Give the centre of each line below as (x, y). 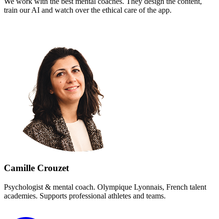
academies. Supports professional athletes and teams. (85, 196)
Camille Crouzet (36, 168)
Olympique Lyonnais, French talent (152, 187)
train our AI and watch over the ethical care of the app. (88, 10)
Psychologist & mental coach (49, 187)
